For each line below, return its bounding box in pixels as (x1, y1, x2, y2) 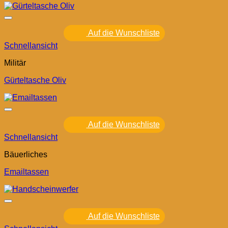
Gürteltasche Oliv (4, 76, 66, 85)
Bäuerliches (4, 150, 47, 159)
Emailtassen (4, 167, 49, 177)
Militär (4, 59, 26, 68)
